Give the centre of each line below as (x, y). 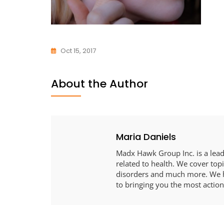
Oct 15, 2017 (78, 51)
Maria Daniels (146, 137)
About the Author (99, 84)
